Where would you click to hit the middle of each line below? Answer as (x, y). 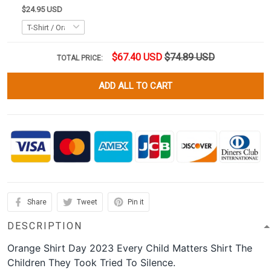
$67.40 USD (137, 57)
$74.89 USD (189, 57)
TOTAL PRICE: (80, 58)
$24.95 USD (42, 10)
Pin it (136, 202)
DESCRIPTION (45, 226)
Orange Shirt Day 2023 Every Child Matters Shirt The (130, 248)
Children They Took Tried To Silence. (91, 263)
